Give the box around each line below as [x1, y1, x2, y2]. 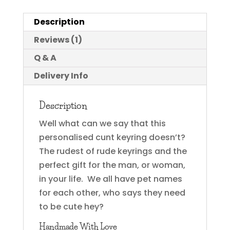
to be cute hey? [39, 200, 104, 213]
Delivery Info [33, 69, 88, 82]
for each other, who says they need [39, 186, 185, 199]
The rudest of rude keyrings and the [39, 145, 187, 157]
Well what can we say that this [39, 117, 166, 129]
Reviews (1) [33, 33, 82, 46]
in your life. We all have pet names [39, 172, 182, 185]
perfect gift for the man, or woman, [39, 159, 185, 171]
